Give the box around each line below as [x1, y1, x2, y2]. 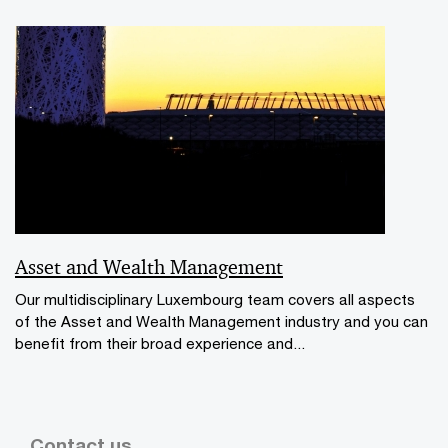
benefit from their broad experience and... [15, 333, 305, 352]
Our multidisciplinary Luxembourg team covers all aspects [15, 289, 415, 308]
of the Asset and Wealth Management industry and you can [15, 311, 428, 330]
